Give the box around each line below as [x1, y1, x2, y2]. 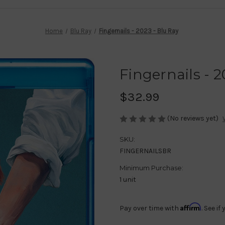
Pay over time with [120, 204, 180, 213]
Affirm [180, 202, 201, 211]
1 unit [120, 175, 136, 184]
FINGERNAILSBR [120, 147, 171, 156]
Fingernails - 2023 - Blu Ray [98, 27, 178, 35]
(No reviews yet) [167, 114, 218, 123]
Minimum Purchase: [120, 164, 183, 172]
